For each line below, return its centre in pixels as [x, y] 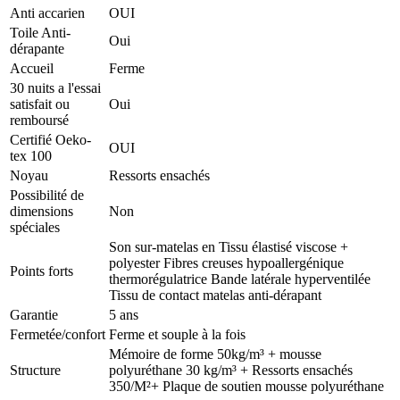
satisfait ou [40, 104]
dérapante [37, 49]
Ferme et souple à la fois [177, 335]
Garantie [34, 315]
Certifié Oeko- [50, 140]
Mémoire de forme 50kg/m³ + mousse [215, 354]
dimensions [42, 212]
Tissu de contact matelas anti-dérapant [215, 296]
